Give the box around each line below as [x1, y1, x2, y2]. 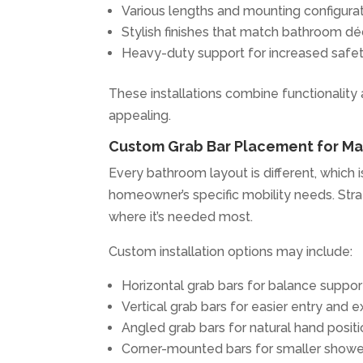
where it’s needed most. [109, 208, 254, 224]
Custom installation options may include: [109, 243, 353, 259]
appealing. [109, 107, 172, 123]
